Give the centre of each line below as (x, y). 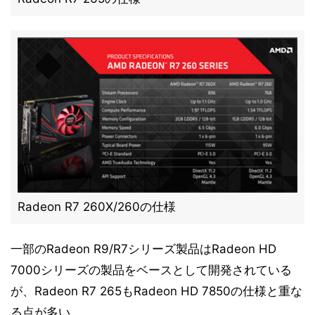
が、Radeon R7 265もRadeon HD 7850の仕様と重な (156, 291)
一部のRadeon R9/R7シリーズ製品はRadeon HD (143, 249)
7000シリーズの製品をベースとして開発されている (151, 270)
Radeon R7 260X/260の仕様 (97, 207)
